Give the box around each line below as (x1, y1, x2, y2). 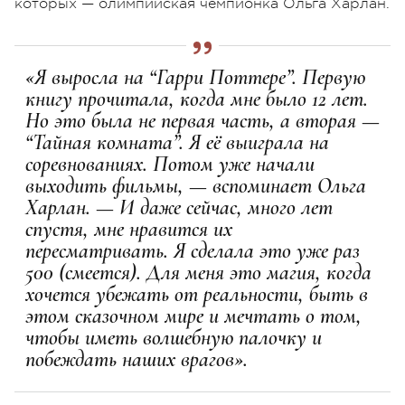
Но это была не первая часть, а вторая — (25, 107, 380, 134)
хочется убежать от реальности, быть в (25, 280, 368, 307)
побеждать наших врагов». (25, 345, 248, 372)
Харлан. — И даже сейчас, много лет (25, 193, 333, 221)
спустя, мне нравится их (25, 215, 232, 242)
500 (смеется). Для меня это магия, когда (25, 259, 372, 286)
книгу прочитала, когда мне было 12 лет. (25, 85, 368, 112)
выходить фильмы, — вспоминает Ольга (25, 172, 366, 199)
